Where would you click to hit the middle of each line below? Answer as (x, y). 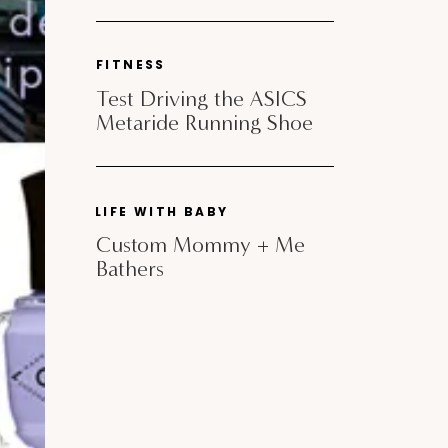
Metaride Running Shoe (207, 122)
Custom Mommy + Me (200, 244)
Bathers (130, 268)
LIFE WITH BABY (162, 211)
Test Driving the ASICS (201, 98)
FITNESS (131, 64)
